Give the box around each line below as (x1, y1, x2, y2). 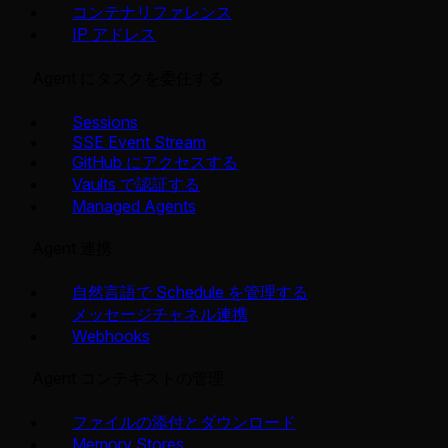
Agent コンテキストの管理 (32, 368, 224, 389)
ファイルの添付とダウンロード (72, 412, 296, 433)
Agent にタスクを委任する (32, 68, 224, 89)
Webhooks (72, 326, 150, 347)
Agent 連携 (32, 238, 112, 259)
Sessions (72, 112, 138, 133)
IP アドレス (72, 24, 156, 45)
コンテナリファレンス (72, 2, 232, 23)
